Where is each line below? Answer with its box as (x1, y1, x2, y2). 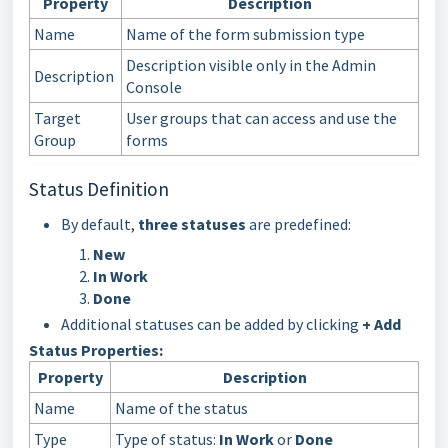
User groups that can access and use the (126, 107, 397, 128)
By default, (61, 213, 138, 234)
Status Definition (29, 176, 169, 201)
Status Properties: (29, 339, 163, 360)
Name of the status (115, 397, 248, 418)
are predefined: (246, 213, 351, 234)
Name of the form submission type (126, 23, 365, 44)
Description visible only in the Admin (126, 54, 376, 75)
